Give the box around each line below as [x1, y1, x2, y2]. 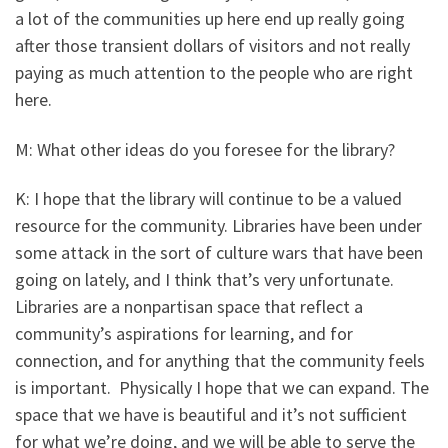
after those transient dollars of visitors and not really [15, 34, 410, 58]
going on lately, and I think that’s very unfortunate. [15, 268, 394, 292]
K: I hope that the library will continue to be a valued [15, 187, 402, 211]
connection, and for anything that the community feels [15, 349, 425, 373]
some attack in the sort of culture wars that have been [15, 241, 423, 265]
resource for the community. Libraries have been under [15, 214, 422, 238]
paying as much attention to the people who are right [15, 61, 413, 85]
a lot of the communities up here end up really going [15, 7, 405, 31]
